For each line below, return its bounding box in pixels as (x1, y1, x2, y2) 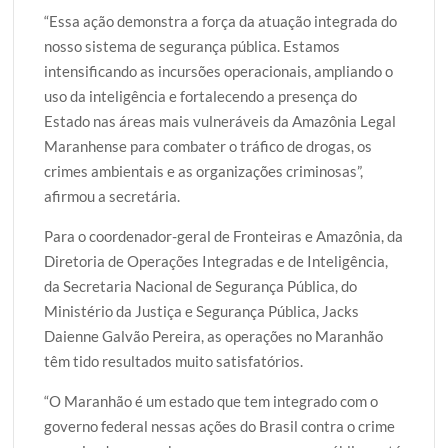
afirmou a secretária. (44, 186, 181, 205)
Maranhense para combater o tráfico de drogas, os (44, 136, 373, 155)
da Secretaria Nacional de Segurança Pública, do (44, 276, 358, 295)
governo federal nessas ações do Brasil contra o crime (44, 416, 396, 435)
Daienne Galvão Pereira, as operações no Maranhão (44, 326, 384, 345)
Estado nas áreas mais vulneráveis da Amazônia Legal (44, 111, 397, 130)
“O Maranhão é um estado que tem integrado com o (44, 391, 379, 410)
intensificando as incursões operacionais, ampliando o (44, 61, 394, 80)
